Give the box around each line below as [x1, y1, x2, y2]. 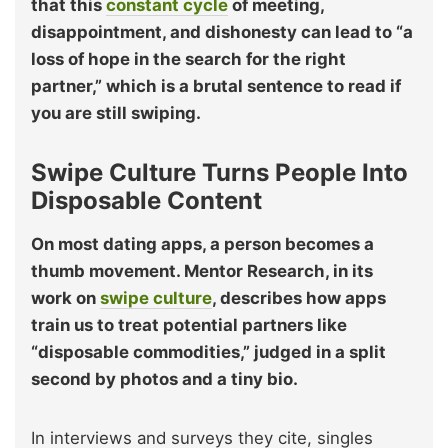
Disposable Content [31, 186, 262, 216]
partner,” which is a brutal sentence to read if [31, 76, 401, 97]
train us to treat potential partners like [31, 315, 347, 336]
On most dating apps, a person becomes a [31, 234, 374, 255]
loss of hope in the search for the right [31, 49, 346, 70]
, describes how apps [212, 288, 386, 309]
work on [31, 288, 100, 309]
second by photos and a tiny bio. [31, 369, 302, 390]
